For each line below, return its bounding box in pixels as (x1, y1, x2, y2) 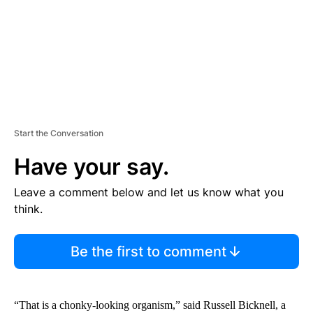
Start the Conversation (14, 127, 103, 138)
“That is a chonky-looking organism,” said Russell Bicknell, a (14, 298, 286, 311)
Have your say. (14, 152, 169, 180)
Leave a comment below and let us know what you (14, 184, 284, 199)
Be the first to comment (70, 242, 226, 260)
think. (14, 201, 43, 216)
